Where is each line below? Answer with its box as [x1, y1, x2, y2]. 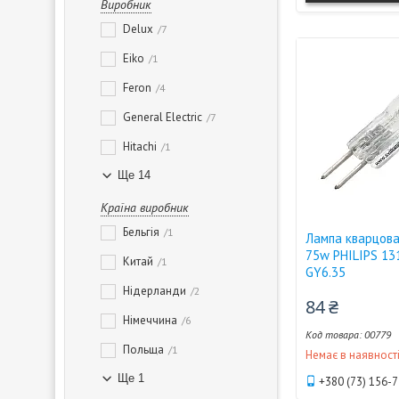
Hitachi [123, 139, 157, 154]
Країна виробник [101, 199, 189, 216]
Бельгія [123, 224, 159, 240]
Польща [123, 342, 164, 357]
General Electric [123, 110, 202, 125]
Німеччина [123, 313, 177, 328]
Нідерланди [123, 283, 186, 298]
